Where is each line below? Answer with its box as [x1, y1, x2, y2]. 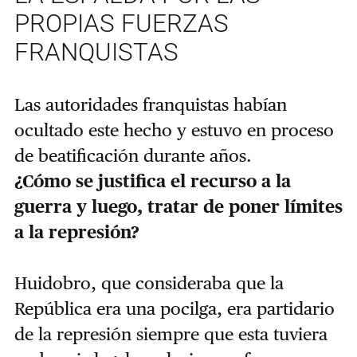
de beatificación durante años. [14, 145, 257, 167]
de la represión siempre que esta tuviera [14, 324, 328, 345]
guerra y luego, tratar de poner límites [14, 196, 343, 218]
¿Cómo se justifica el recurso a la [14, 171, 291, 192]
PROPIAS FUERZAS [14, 5, 229, 42]
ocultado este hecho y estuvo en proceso [14, 120, 334, 141]
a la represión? [14, 222, 144, 243]
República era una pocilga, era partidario [14, 298, 335, 320]
